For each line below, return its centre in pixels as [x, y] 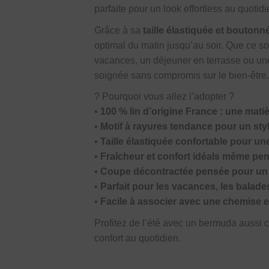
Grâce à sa [119, 30]
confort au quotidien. [138, 238]
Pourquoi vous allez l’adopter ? [167, 97]
